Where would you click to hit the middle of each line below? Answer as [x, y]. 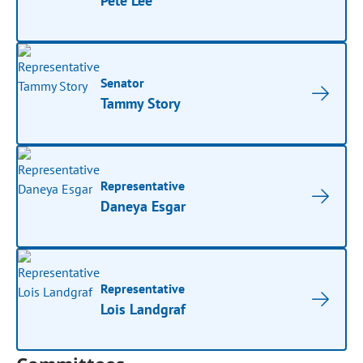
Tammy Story [141, 103]
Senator [123, 83]
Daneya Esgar [143, 206]
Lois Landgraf [143, 309]
